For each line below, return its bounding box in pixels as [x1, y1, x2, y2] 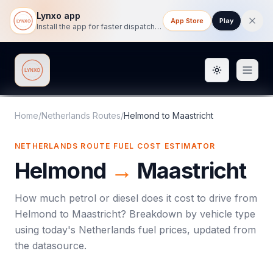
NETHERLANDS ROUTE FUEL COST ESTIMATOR [15, 141, 216, 151]
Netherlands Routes [41, 110, 121, 121]
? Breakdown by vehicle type [121, 208, 255, 220]
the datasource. [15, 239, 87, 252]
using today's [15, 224, 79, 236]
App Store [171, 16, 204, 25]
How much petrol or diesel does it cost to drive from [15, 192, 257, 204]
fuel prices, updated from [135, 224, 256, 236]
